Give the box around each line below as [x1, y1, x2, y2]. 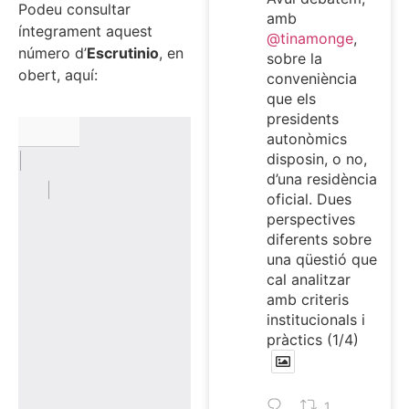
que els [266, 89, 316, 108]
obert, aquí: [18, 66, 98, 85]
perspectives [266, 209, 355, 228]
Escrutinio [87, 44, 159, 63]
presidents [266, 109, 339, 128]
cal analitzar [266, 269, 351, 288]
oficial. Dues [266, 189, 351, 208]
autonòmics [266, 129, 347, 148]
